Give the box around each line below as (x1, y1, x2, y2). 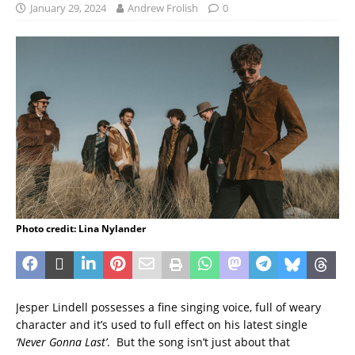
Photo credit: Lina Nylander (16, 221, 146, 235)
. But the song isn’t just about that (107, 334, 290, 349)
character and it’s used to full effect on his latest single (16, 316, 307, 332)
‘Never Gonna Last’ (16, 334, 107, 349)
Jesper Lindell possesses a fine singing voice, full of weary (16, 299, 321, 315)
